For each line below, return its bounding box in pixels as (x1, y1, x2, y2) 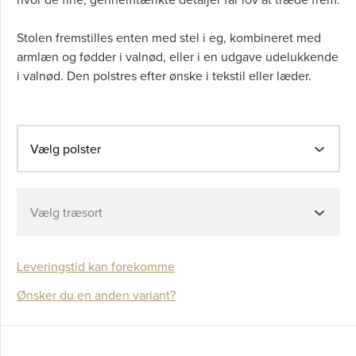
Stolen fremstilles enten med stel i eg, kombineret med (17, 29, 321, 47)
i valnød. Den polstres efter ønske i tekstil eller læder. (17, 67, 311, 85)
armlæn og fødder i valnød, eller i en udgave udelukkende (17, 48, 339, 66)
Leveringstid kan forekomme (17, 257, 175, 276)
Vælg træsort (30, 203, 103, 222)
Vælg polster (30, 140, 101, 158)
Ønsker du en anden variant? (17, 286, 176, 304)
